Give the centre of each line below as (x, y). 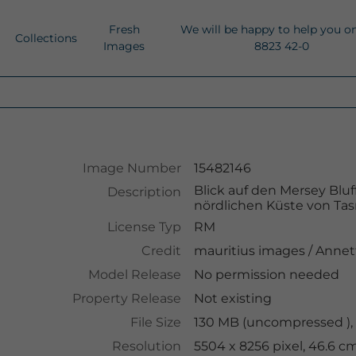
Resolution (146, 346)
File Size (155, 322)
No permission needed (266, 275)
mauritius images (249, 251)
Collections (46, 38)
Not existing (232, 298)
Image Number (132, 168)
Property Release (126, 298)
